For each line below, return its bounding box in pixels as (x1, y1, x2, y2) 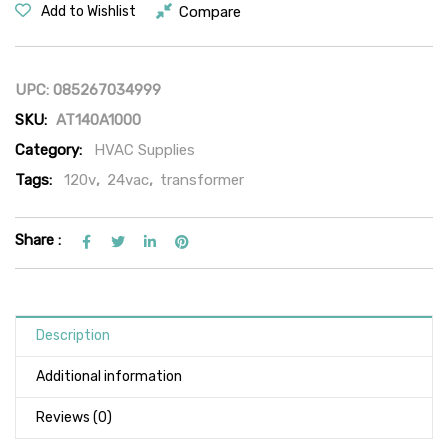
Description (36, 327, 110, 344)
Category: (15, 141, 82, 159)
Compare (179, 2, 241, 21)
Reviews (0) (36, 409, 112, 426)
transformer (160, 171, 244, 189)
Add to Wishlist (41, 3, 136, 20)
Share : (15, 231, 61, 249)
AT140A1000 (56, 111, 141, 129)
